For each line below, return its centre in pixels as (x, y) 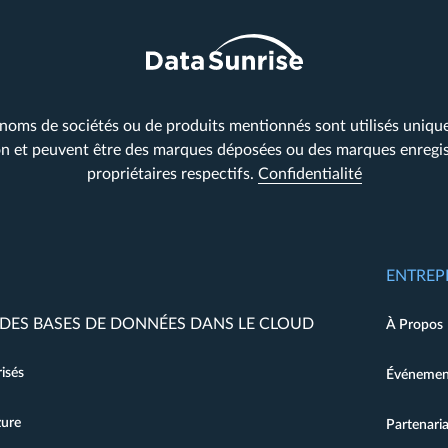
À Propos (414, 325)
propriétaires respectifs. (172, 174)
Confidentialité (309, 174)
